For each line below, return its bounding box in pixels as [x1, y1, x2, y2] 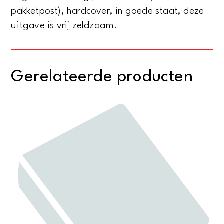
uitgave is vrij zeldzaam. [11, 20, 117, 31]
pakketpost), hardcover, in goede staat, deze [11, 6, 204, 16]
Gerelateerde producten [11, 68, 193, 85]
